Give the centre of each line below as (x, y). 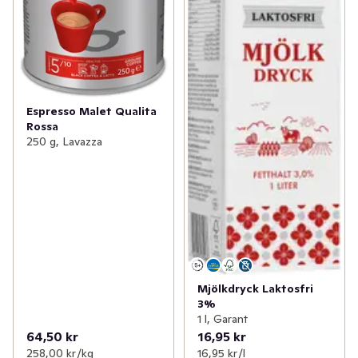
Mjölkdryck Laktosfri (255, 289)
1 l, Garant (222, 319)
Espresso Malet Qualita (91, 111)
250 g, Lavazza (64, 141)
